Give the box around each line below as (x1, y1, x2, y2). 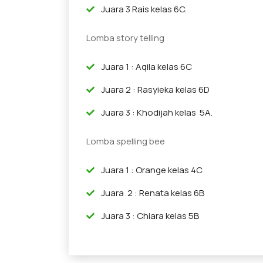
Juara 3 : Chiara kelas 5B (101, 209, 199, 222)
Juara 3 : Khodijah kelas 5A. (101, 106, 214, 119)
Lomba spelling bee (86, 134, 167, 147)
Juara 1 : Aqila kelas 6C (101, 60, 192, 73)
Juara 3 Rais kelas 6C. (101, 2, 188, 15)
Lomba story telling (86, 31, 166, 44)
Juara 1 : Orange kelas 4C (101, 163, 203, 176)
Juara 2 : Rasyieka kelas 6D (101, 83, 210, 96)
